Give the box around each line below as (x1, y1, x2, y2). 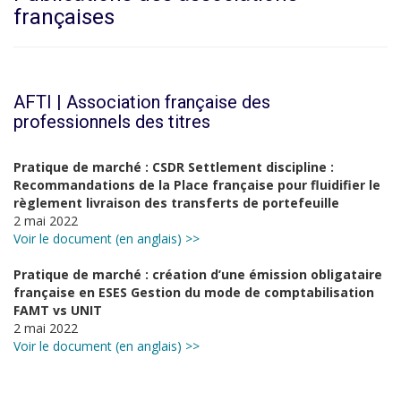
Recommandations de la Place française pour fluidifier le (13, 176, 380, 193)
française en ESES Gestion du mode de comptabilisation (13, 284, 374, 301)
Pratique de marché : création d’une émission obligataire (13, 266, 382, 283)
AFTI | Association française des (13, 91, 270, 113)
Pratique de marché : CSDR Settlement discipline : (13, 158, 334, 175)
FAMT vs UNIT (13, 302, 102, 319)
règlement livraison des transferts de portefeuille (13, 194, 339, 211)
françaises (13, 4, 115, 30)
